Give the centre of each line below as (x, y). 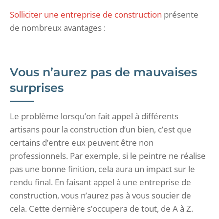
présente (181, 14)
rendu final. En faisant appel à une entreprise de (100, 182)
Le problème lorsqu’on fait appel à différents (94, 116)
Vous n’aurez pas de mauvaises (103, 72)
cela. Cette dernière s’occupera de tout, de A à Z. (101, 208)
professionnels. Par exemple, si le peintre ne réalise (108, 155)
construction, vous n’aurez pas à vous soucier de (100, 195)
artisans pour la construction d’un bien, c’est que (101, 129)
